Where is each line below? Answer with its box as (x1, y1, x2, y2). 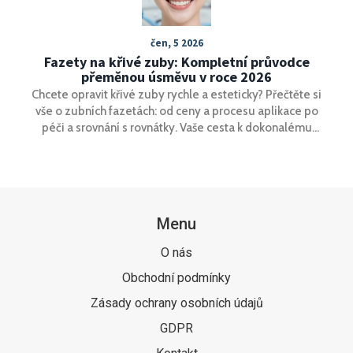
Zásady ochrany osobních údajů (90, 295, 263, 310)
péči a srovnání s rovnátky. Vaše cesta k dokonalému (41, 120, 312, 135)
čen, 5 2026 (150, 35, 203, 50)
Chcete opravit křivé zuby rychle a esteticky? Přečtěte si (32, 87, 321, 102)
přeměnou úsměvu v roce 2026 (81, 67, 272, 86)
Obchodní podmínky (122, 269, 231, 285)
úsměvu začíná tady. (123, 136, 230, 151)
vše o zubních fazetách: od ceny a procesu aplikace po (35, 103, 318, 118)
